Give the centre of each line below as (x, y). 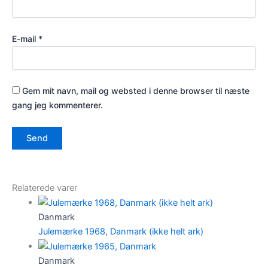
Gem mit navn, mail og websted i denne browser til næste (136, 91)
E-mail (25, 38)
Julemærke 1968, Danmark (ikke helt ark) (121, 232)
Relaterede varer (45, 188)
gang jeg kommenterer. (57, 105)
